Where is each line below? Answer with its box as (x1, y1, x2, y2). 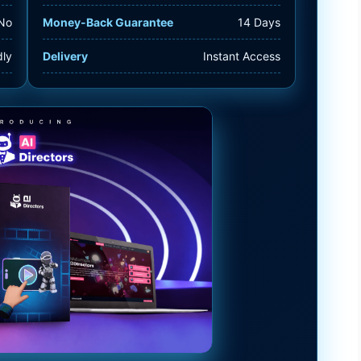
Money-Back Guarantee (43, 15, 173, 29)
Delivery (43, 48, 88, 63)
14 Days (238, 15, 280, 29)
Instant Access (203, 48, 280, 63)
